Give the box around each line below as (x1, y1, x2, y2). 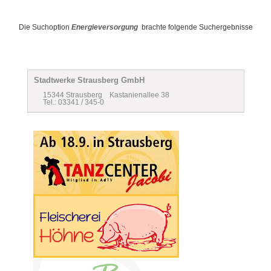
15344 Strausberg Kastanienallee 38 (43, 91, 169, 100)
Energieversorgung (71, 23, 138, 32)
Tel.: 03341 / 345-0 (43, 98, 104, 107)
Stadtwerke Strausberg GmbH (34, 76, 145, 85)
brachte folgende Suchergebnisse (137, 23, 253, 32)
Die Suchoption (18, 23, 71, 32)
